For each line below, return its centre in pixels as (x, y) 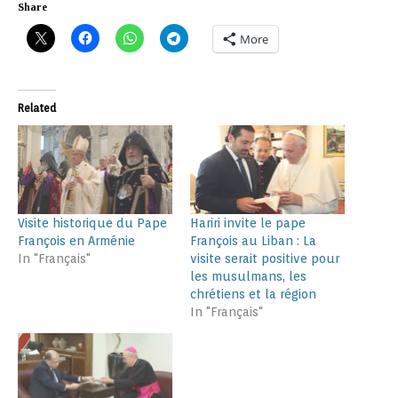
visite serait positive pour (265, 258)
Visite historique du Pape (92, 223)
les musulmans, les (248, 276)
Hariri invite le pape (248, 223)
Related (37, 108)
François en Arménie (76, 240)
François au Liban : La (253, 240)
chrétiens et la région (253, 294)
